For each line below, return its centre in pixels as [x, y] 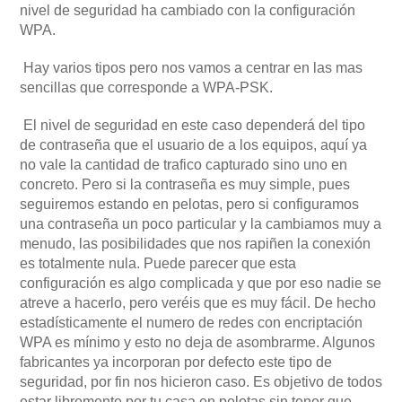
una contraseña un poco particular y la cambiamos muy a [201, 223]
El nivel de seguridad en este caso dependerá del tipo [192, 125]
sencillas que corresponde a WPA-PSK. [146, 87]
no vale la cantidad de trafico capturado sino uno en [184, 164]
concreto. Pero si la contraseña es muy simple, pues [185, 184]
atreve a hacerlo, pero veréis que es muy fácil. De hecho [198, 302]
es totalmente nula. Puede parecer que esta [158, 263]
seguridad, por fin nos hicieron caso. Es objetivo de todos [201, 381]
